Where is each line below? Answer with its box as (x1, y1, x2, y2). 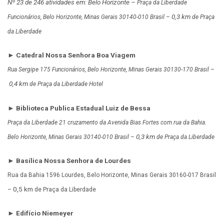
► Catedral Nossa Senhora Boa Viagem (7, 51, 135, 59)
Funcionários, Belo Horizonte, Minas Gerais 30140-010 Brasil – (7, 13, 171, 21)
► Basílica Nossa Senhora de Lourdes (7, 156, 131, 164)
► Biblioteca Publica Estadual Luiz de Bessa (7, 103, 150, 112)
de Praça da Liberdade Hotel (28, 80, 103, 88)
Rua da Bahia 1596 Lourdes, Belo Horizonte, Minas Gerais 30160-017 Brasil (7, 171, 216, 178)
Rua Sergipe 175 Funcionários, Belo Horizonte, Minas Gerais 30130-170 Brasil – (7, 66, 214, 73)
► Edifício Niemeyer (7, 209, 73, 217)
